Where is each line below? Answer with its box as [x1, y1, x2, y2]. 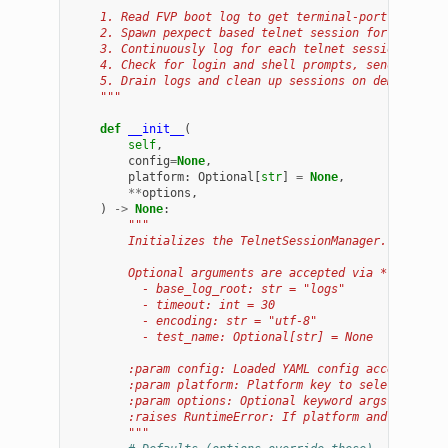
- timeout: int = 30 [72, 297, 276, 312]
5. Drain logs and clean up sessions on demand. [72, 73, 423, 88]
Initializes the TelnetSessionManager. [72, 233, 388, 248]
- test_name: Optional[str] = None [72, 329, 374, 344]
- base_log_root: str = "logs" [72, 281, 346, 296]
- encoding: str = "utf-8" [72, 313, 318, 328]
